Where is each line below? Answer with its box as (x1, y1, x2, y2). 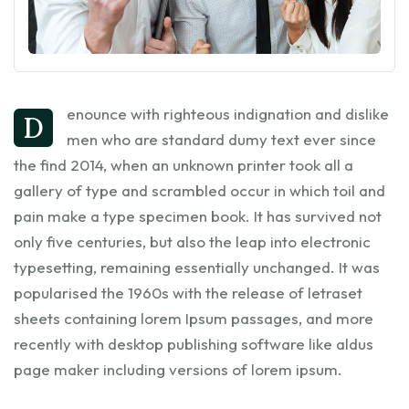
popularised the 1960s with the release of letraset (14, 282, 362, 302)
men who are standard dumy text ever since (67, 129, 376, 149)
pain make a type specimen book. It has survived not (14, 205, 382, 225)
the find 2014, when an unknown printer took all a (14, 154, 353, 174)
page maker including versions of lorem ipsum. (14, 359, 342, 379)
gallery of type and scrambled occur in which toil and (14, 180, 385, 200)
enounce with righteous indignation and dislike (67, 103, 389, 123)
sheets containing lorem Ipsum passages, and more (14, 308, 373, 328)
